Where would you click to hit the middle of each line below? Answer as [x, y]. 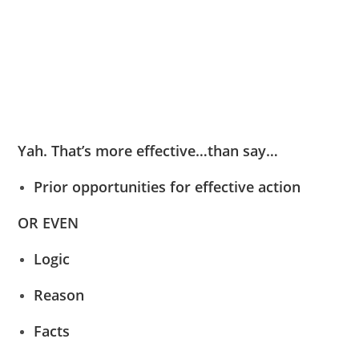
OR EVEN [48, 222]
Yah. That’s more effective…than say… [148, 150]
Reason [59, 294]
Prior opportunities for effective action [167, 186]
